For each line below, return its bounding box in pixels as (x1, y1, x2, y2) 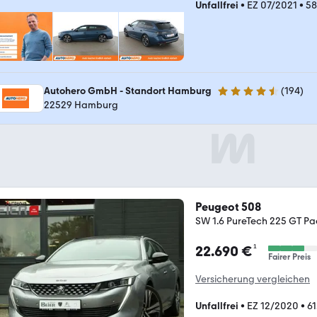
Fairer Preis (268, 251, 311, 262)
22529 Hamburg (44, 98, 118, 111)
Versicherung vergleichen (195, 272, 310, 285)
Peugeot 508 (195, 200, 261, 214)
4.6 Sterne (217, 91, 262, 103)
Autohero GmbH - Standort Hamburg (44, 84, 212, 97)
